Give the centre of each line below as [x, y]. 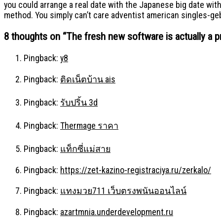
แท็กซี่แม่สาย [85, 148]
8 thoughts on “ [35, 37]
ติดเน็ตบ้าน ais [88, 79]
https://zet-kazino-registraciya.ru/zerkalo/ [136, 170]
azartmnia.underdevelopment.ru [117, 212]
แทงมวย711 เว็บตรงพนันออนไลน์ [123, 191]
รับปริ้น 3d [79, 102]
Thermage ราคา [89, 125]
